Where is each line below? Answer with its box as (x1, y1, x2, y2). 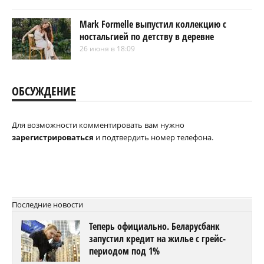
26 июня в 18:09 (80, 43, 135, 54)
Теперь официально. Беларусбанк (89, 219, 220, 233)
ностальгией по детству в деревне (80, 29, 214, 43)
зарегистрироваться (12, 131, 94, 143)
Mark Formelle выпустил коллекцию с (80, 17, 226, 31)
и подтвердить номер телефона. (94, 131, 213, 143)
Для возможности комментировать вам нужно (12, 119, 184, 130)
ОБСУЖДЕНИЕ (12, 82, 76, 99)
